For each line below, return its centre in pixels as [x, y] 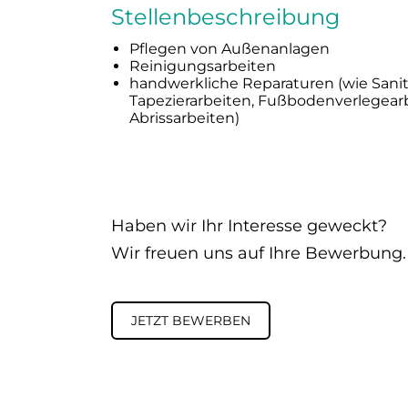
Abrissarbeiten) [184, 117]
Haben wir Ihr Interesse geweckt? [249, 226]
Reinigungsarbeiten [203, 66]
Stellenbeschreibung [225, 16]
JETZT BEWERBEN [190, 320]
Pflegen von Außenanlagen [229, 48]
